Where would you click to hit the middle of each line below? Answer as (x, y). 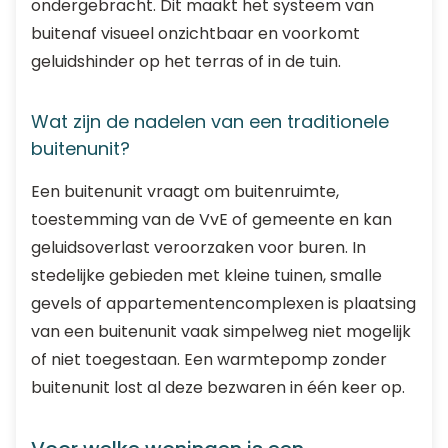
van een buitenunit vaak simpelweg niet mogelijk (221, 331)
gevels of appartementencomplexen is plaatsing (223, 303)
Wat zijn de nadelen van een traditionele (210, 121)
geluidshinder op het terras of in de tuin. (186, 61)
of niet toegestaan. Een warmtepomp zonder (209, 359)
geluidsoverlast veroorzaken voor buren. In (198, 247)
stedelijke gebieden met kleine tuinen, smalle (206, 275)
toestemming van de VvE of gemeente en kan (211, 219)
